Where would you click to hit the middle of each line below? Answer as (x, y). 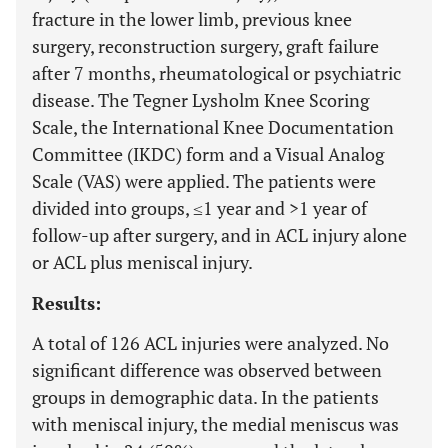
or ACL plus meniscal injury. (142, 262)
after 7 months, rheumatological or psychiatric (216, 73)
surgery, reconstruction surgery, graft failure (205, 46)
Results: (66, 303)
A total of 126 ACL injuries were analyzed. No (210, 343)
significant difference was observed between (207, 370)
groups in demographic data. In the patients (205, 397)
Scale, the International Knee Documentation (213, 127)
